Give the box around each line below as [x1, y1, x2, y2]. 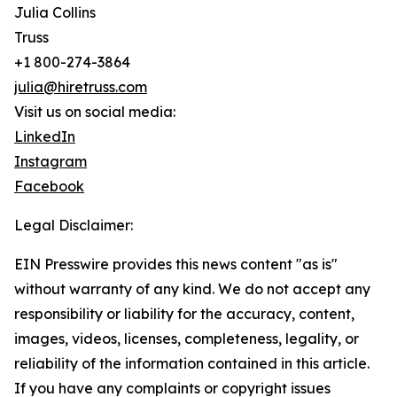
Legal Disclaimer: [14, 216, 133, 235]
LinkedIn [14, 128, 75, 146]
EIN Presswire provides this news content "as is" [14, 255, 338, 274]
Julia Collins [14, 4, 96, 22]
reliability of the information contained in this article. [14, 354, 370, 373]
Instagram [14, 152, 87, 171]
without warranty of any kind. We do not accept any [14, 280, 370, 299]
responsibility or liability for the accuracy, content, [14, 305, 354, 323]
